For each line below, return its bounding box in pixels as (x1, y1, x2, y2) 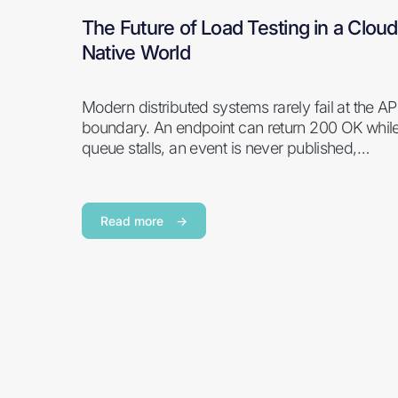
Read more (100, 213, 167, 228)
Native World (82, 41, 190, 64)
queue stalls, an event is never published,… (82, 139, 369, 157)
